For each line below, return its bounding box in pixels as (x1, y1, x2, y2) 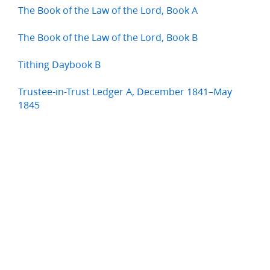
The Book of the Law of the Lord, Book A (18, 3, 198, 17)
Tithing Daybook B (18, 57, 101, 72)
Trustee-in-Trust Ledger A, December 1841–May (18, 84, 232, 99)
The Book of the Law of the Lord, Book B (18, 30, 198, 45)
